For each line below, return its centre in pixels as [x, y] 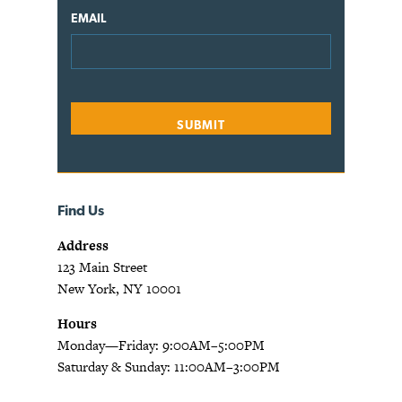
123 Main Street [102, 267]
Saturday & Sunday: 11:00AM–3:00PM [169, 367]
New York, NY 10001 [119, 289]
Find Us [81, 211]
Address [83, 246]
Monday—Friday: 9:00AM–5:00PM [161, 345]
